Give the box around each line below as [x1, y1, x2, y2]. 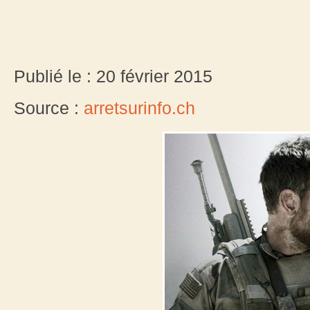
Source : [14, 98, 84, 118]
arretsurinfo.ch [84, 98, 195, 118]
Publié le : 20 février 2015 [14, 66, 212, 86]
